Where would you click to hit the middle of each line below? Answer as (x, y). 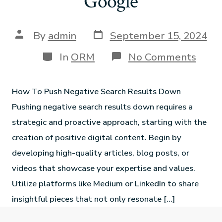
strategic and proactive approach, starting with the (110, 122)
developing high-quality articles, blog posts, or (101, 153)
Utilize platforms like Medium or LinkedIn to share (106, 183)
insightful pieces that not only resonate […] (94, 199)
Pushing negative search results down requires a (103, 107)
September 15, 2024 (158, 35)
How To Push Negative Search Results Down (97, 91)
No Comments (162, 57)
